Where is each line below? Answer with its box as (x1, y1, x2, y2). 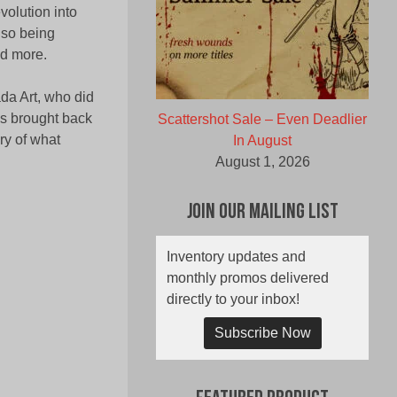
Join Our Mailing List (186, 202, 339, 224)
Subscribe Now (214, 325, 311, 341)
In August (233, 133, 292, 149)
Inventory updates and (167, 249, 306, 265)
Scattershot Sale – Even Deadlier (158, 112, 367, 128)
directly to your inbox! (167, 292, 300, 307)
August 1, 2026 (214, 154, 310, 170)
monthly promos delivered (167, 270, 329, 286)
